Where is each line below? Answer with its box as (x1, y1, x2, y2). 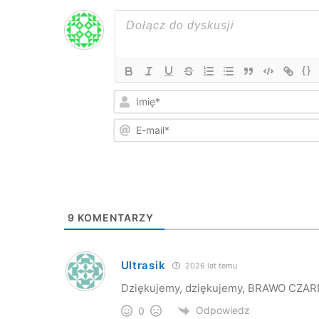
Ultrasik (120, 258, 166, 273)
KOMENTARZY (74, 211, 154, 224)
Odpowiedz (195, 303, 250, 316)
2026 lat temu (183, 261, 238, 271)
